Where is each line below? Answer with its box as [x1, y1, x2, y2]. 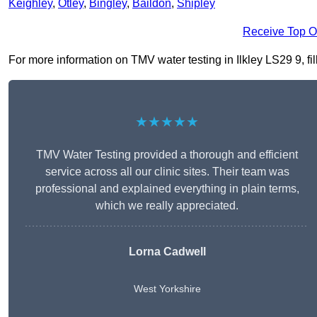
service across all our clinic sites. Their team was [45, 166, 289, 178]
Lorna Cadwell [128, 246, 206, 258]
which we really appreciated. [96, 200, 238, 212]
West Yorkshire [133, 283, 201, 295]
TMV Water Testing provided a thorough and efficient [36, 149, 298, 161]
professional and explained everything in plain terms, [35, 183, 299, 195]
